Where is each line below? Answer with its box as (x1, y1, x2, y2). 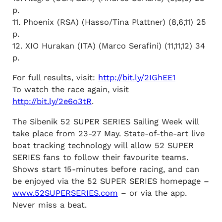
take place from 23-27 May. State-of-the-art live (12, 128, 205, 138)
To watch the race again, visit (12, 85, 129, 95)
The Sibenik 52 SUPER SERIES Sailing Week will (12, 116, 199, 126)
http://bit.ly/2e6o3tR (12, 97, 92, 107)
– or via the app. (117, 188, 187, 198)
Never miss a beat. (12, 200, 87, 210)
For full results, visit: (12, 73, 98, 83)
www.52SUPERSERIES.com (12, 188, 118, 198)
